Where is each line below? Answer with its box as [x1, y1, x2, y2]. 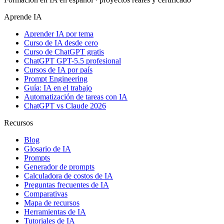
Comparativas [24, 189, 67, 198]
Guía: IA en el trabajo [24, 83, 92, 92]
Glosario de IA [24, 144, 71, 153]
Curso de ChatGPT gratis [24, 47, 104, 56]
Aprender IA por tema [24, 29, 93, 38]
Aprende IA [4, 12, 42, 21]
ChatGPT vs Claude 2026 [24, 101, 106, 110]
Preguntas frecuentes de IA [24, 180, 109, 189]
